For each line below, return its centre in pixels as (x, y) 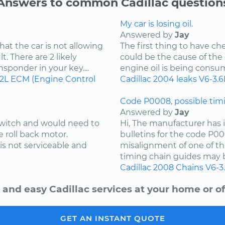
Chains (190, 168)
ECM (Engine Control (53, 79)
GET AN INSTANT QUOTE (113, 218)
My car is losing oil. (156, 24)
